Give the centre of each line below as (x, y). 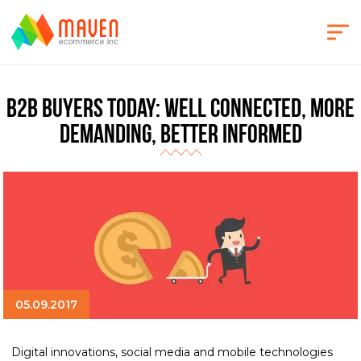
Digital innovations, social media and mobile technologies (172, 352)
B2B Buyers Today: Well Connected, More (180, 110)
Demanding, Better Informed (180, 136)
